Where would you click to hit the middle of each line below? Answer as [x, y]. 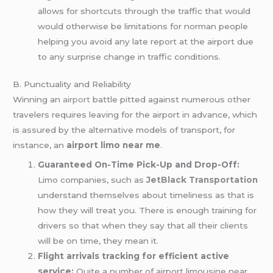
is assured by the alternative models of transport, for [124, 130]
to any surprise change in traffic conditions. [129, 56]
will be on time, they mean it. [98, 241]
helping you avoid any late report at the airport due [146, 41]
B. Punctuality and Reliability [72, 84]
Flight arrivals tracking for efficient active [134, 256]
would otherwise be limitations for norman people [143, 26]
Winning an [38, 100]
